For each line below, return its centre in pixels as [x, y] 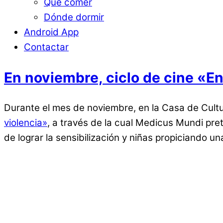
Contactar [46, 47]
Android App [51, 32]
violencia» [26, 123]
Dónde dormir [74, 17]
